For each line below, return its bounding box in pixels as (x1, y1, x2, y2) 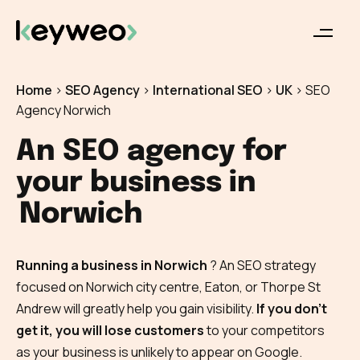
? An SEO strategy (210, 256, 316, 274)
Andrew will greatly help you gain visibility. (16, 300, 256, 317)
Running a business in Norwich (16, 256, 210, 274)
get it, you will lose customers (16, 321, 204, 339)
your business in (16, 169, 256, 198)
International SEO (153, 81, 263, 99)
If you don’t (256, 300, 327, 317)
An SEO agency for (16, 137, 287, 166)
